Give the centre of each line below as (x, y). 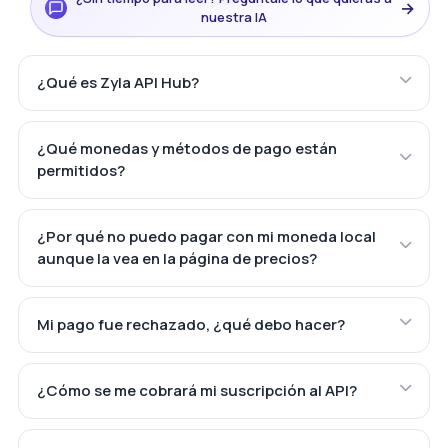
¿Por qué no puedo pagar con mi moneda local (206, 237)
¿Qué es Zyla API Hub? (117, 83)
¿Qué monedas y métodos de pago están (186, 149)
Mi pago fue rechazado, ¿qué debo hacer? (190, 325)
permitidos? (80, 171)
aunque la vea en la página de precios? (176, 259)
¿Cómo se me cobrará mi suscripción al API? (196, 391)
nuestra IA (233, 17)
